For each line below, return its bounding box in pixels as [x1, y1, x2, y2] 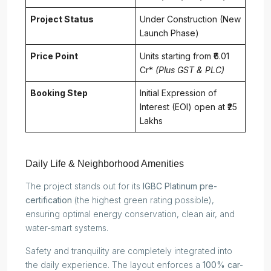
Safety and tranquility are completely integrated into [25, 246, 232, 256]
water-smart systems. [25, 223, 108, 233]
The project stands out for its [25, 181, 143, 192]
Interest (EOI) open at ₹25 [140, 102, 237, 113]
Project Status [30, 14, 94, 25]
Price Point [30, 51, 78, 62]
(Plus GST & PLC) [155, 65, 224, 76]
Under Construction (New [140, 14, 241, 25]
